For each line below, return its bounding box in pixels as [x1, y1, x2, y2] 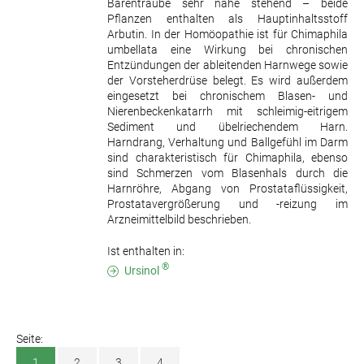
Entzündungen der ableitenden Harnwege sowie [107, 58, 348, 71]
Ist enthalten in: [107, 244, 184, 258]
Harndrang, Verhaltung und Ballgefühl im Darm [107, 135, 348, 149]
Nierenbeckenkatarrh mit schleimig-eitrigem [107, 104, 348, 118]
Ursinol [124, 263, 162, 277]
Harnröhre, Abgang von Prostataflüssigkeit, [107, 181, 348, 195]
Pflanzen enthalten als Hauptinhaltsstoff [107, 11, 348, 25]
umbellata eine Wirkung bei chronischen [107, 42, 348, 56]
